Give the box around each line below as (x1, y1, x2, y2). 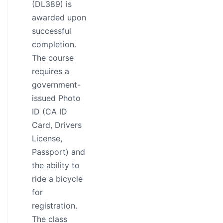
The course (32, 53, 74, 63)
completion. (32, 39, 76, 49)
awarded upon (32, 12, 86, 22)
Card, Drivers (32, 120, 82, 130)
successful (32, 26, 71, 36)
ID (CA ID (32, 107, 67, 116)
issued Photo (32, 93, 81, 103)
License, (32, 133, 62, 143)
